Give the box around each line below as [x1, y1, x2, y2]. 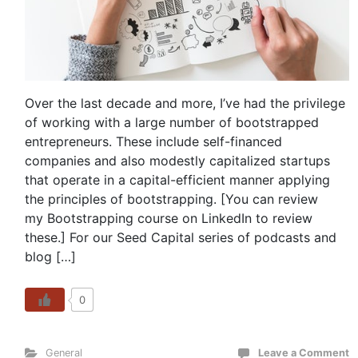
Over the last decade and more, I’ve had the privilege [25, 94, 345, 111]
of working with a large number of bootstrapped [25, 113, 319, 130]
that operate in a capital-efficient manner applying [25, 171, 330, 188]
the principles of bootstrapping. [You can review [25, 190, 318, 207]
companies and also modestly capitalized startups [25, 152, 330, 169]
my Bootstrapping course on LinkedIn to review [25, 209, 312, 226]
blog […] [25, 248, 76, 265]
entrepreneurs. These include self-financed [25, 133, 282, 149]
